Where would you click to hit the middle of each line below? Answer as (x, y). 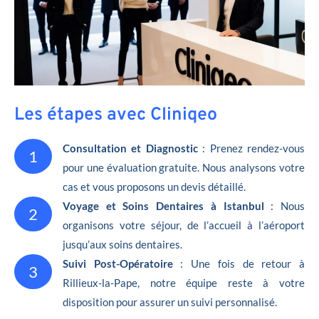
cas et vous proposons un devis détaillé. (154, 186)
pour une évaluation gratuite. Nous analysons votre (184, 167)
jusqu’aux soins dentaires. (122, 244)
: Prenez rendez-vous (251, 148)
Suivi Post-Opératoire (122, 263)
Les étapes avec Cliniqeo (116, 115)
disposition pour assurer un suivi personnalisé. (170, 302)
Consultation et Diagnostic (130, 148)
